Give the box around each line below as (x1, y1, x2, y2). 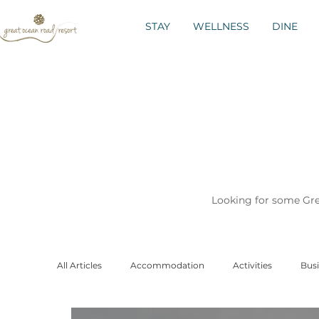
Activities (233, 259, 272, 271)
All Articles (57, 259, 102, 271)
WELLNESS (193, 20, 249, 33)
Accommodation (130, 259, 204, 271)
